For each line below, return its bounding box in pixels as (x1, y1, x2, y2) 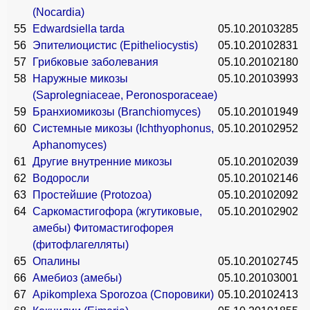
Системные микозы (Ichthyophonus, (33, 122, 214, 134)
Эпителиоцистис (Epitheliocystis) (33, 39, 198, 51)
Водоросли (33, 172, 89, 184)
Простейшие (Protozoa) (33, 189, 152, 201)
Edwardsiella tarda (33, 23, 125, 35)
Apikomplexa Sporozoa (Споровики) (33, 289, 214, 300)
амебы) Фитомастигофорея (33, 222, 174, 234)
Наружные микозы (33, 73, 128, 84)
